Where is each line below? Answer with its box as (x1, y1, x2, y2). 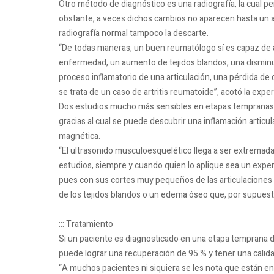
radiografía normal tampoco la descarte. (59, 27, 209, 40)
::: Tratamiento (59, 218, 113, 231)
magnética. (59, 130, 100, 143)
